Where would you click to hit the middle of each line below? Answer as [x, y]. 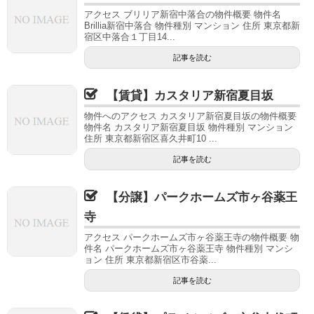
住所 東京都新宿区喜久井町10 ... [151, 138]
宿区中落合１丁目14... [130, 37]
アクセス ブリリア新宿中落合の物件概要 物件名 [183, 14]
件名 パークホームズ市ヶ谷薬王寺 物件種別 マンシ [189, 248]
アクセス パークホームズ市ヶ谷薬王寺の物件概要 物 [192, 237]
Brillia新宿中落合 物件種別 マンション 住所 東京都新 [192, 26]
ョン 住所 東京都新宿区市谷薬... [150, 260]
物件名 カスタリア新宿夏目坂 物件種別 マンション [189, 127]
